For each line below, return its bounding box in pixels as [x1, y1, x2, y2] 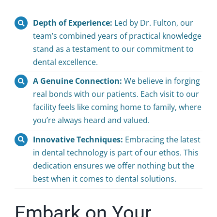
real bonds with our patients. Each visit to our [33, 89, 200, 100]
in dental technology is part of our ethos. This [33, 147, 199, 158]
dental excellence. [33, 57, 98, 68]
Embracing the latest [123, 134, 201, 145]
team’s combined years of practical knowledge [33, 31, 202, 42]
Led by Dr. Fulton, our [112, 17, 194, 29]
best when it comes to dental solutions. [33, 173, 177, 184]
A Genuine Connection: [33, 76, 124, 87]
